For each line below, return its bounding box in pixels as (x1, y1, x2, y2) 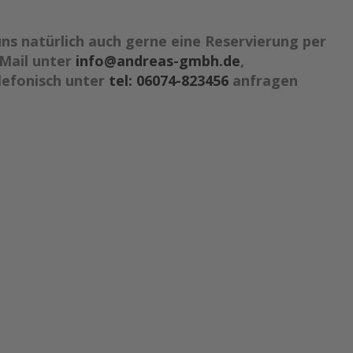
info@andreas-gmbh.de (76, 51, 240, 70)
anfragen (232, 71, 298, 90)
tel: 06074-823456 (109, 71, 229, 90)
